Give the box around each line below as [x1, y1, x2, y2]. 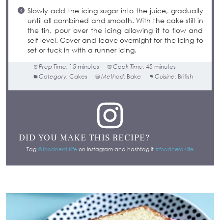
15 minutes [69, 63, 100, 71]
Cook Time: [113, 63, 145, 71]
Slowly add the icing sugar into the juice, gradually [27, 6, 203, 15]
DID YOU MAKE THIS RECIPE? [19, 132, 150, 143]
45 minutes [146, 63, 176, 71]
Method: [101, 73, 126, 81]
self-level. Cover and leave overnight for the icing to [27, 36, 203, 45]
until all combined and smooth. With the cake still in [27, 16, 203, 25]
